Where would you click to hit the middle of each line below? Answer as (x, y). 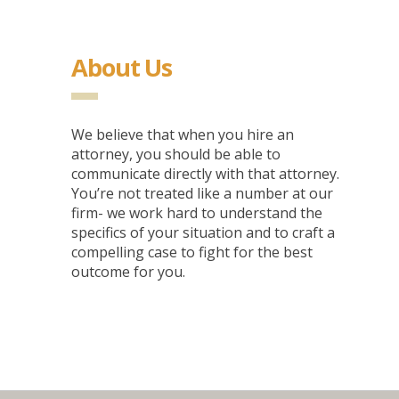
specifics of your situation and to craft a (203, 233)
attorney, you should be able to (176, 155)
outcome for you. (128, 272)
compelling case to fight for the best (192, 252)
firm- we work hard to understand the (197, 213)
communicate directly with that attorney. (205, 174)
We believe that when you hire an (183, 135)
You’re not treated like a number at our (202, 194)
